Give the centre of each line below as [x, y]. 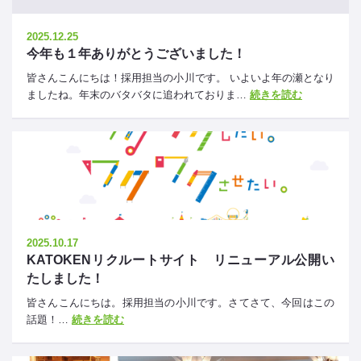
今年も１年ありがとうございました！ [136, 54]
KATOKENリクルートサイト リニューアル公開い [180, 260]
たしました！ [65, 278]
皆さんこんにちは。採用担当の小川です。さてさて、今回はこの [180, 303]
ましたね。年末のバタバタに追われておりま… [138, 95]
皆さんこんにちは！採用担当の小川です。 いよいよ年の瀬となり [180, 78]
